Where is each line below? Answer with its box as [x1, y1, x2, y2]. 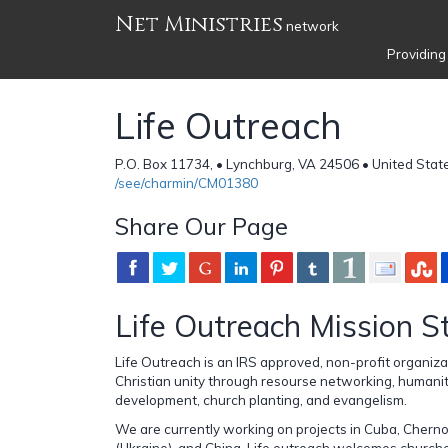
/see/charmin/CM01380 [115, 174, 258, 191]
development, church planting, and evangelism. [115, 391, 407, 408]
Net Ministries [115, 10, 283, 39]
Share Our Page [115, 210, 288, 241]
